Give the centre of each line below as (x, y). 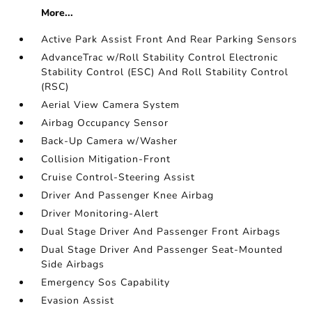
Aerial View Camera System (111, 105)
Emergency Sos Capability (106, 283)
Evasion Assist (78, 301)
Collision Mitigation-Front (106, 159)
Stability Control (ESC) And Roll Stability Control (165, 72)
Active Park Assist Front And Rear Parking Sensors (170, 40)
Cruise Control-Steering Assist (118, 178)
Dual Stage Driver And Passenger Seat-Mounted (162, 250)
